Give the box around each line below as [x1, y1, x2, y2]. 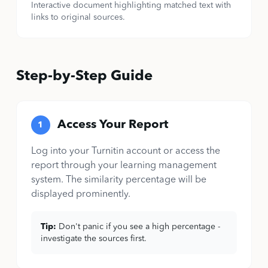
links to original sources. [31, 13, 125, 22]
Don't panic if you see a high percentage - [58, 223, 220, 231]
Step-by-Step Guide [16, 69, 153, 84]
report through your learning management [31, 161, 217, 170]
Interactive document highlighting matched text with [31, 1, 231, 10]
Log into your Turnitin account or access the [31, 147, 220, 156]
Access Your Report [57, 119, 168, 131]
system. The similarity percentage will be [31, 175, 206, 185]
